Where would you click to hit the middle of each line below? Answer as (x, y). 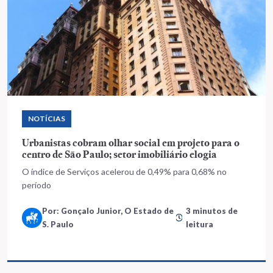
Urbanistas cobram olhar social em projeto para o (131, 143)
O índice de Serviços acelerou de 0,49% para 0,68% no (124, 172)
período (37, 185)
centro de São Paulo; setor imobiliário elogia (119, 154)
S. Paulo (58, 224)
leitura (200, 224)
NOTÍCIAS (47, 119)
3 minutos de (212, 211)
